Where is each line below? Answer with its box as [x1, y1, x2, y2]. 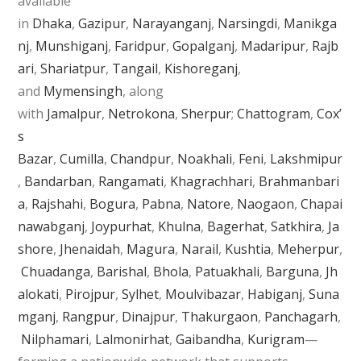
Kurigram [247, 330, 305, 348]
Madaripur [241, 36, 306, 55]
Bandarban [24, 172, 93, 190]
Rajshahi [31, 194, 84, 213]
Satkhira [271, 217, 322, 235]
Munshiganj [35, 36, 109, 55]
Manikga [284, 14, 338, 32]
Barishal [97, 262, 147, 280]
